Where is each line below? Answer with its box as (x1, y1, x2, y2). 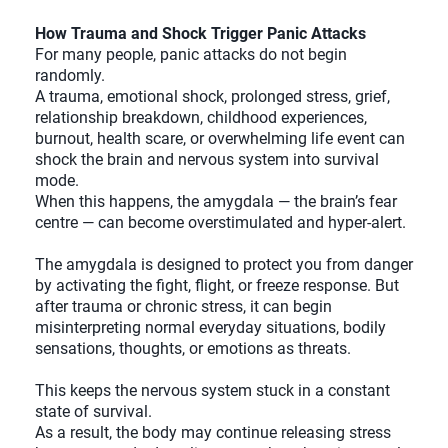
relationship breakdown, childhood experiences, (35, 108, 367, 128)
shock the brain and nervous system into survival (35, 150, 379, 170)
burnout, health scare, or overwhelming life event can (35, 129, 405, 149)
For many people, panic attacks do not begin (35, 45, 347, 65)
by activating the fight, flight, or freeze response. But (35, 276, 399, 296)
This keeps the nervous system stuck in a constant (35, 381, 390, 401)
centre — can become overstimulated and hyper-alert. (35, 213, 406, 233)
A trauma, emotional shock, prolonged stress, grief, (35, 87, 390, 107)
